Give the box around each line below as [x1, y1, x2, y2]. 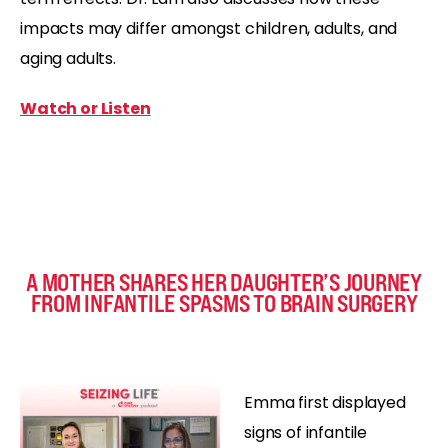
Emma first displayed [244, 390, 406, 414]
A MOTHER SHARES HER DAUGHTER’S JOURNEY [26, 267, 422, 297]
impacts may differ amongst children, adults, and [20, 16, 398, 40]
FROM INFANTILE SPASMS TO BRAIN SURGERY [30, 288, 418, 318]
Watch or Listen [20, 96, 151, 120]
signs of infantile [244, 420, 368, 444]
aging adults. [20, 46, 116, 70]
